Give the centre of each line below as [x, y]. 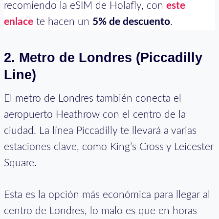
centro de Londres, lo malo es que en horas [100, 211]
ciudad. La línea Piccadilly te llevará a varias [100, 131]
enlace [19, 22]
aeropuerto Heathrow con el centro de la [95, 114]
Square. [20, 163]
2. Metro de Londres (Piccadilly [103, 58]
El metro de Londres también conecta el [93, 98]
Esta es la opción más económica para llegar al [107, 195]
